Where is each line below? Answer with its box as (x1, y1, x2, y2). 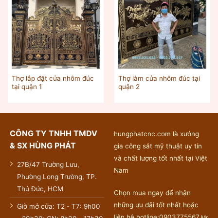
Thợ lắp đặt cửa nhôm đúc (11, 74, 94, 82)
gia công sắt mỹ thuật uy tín (113, 142, 202, 150)
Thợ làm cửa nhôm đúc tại (118, 74, 200, 82)
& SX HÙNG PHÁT (9, 140, 76, 150)
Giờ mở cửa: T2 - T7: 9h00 (17, 202, 100, 210)
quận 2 (118, 82, 140, 91)
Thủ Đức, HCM (17, 184, 63, 193)
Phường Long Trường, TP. (17, 172, 97, 181)
